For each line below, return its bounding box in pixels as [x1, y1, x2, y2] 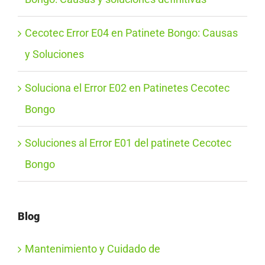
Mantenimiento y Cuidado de [25, 242, 160, 255]
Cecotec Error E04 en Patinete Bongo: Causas [25, 26, 238, 39]
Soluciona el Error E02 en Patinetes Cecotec [25, 81, 230, 94]
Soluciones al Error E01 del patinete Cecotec [25, 136, 231, 149]
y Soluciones [25, 47, 84, 60]
